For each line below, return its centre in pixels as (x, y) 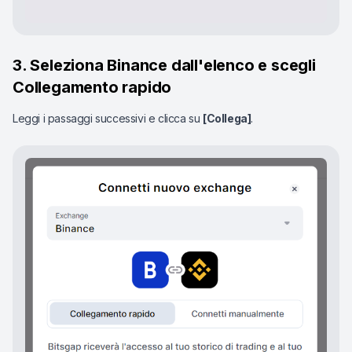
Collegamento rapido (92, 88)
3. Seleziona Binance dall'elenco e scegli (164, 66)
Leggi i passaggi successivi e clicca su (108, 119)
